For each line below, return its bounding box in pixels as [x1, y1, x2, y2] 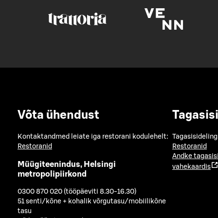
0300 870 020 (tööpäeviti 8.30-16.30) [18, 188, 136, 196]
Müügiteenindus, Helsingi [18, 160, 116, 168]
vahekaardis [172, 163, 211, 171]
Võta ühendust [18, 109, 99, 121]
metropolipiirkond [18, 170, 87, 178]
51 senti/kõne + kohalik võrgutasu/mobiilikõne [18, 198, 166, 205]
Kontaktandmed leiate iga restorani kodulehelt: [18, 133, 168, 141]
